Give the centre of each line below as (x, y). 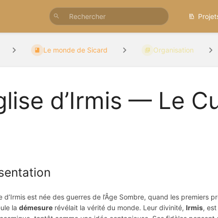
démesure (36, 207)
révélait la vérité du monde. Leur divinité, (119, 207)
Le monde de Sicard (75, 50)
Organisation (173, 50)
